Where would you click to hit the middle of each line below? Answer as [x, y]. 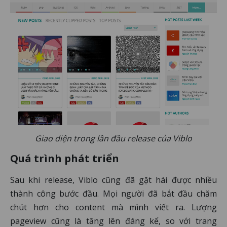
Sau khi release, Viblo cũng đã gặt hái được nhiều [113, 180]
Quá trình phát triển [65, 159]
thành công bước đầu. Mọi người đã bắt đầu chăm [113, 194]
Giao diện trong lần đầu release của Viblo [113, 139]
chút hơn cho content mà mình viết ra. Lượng [113, 207]
